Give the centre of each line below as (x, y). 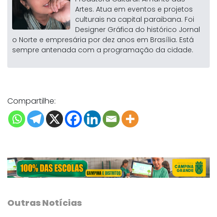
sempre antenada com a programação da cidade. (103, 50)
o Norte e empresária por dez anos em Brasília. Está (103, 40)
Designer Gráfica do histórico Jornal (138, 30)
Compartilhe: (31, 101)
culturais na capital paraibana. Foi (135, 20)
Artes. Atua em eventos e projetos (134, 9)
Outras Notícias (45, 203)
